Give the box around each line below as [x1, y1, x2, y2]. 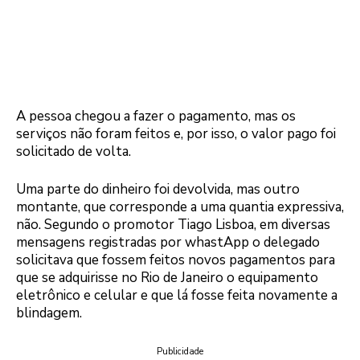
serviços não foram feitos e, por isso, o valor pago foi [16, 124, 336, 143]
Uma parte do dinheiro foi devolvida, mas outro [16, 180, 300, 199]
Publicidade [157, 345, 203, 358]
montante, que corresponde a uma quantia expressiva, [16, 198, 344, 217]
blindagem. [16, 304, 82, 323]
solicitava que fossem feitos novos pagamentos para [16, 251, 335, 270]
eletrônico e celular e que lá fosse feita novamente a [16, 286, 337, 305]
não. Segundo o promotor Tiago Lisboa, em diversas [16, 215, 330, 235]
